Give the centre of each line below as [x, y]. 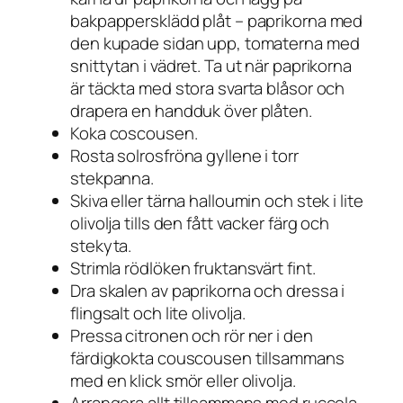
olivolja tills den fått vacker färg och [200, 224]
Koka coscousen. [134, 134]
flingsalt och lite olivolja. [158, 313]
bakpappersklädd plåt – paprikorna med [217, 21]
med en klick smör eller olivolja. [183, 381]
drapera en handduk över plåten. [191, 111]
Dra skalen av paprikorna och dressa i [208, 291]
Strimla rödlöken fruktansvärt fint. [193, 269]
